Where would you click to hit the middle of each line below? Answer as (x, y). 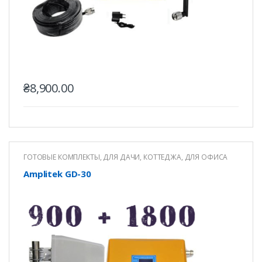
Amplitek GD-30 (57, 173)
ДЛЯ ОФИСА (206, 157)
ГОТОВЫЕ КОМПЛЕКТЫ (61, 157)
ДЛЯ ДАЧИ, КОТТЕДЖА (142, 157)
